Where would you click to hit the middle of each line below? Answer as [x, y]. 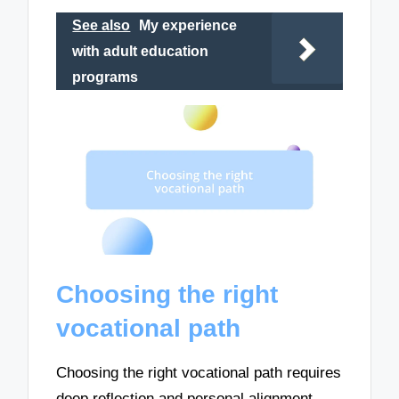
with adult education [141, 51]
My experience [188, 25]
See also [102, 25]
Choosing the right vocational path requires [199, 372]
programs [106, 77]
